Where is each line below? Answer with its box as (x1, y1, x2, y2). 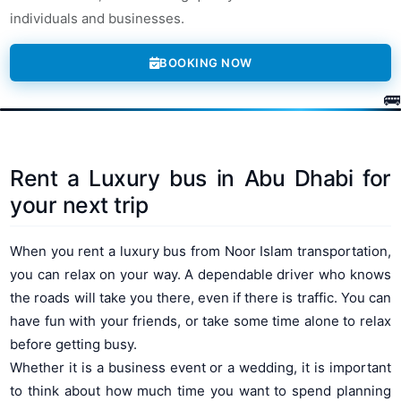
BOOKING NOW (159, 55, 252, 71)
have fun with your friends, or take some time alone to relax (10, 311, 391, 329)
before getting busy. (10, 335, 138, 353)
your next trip (10, 192, 149, 219)
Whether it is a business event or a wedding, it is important (10, 358, 391, 376)
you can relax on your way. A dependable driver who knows (10, 265, 391, 283)
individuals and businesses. (10, 10, 185, 28)
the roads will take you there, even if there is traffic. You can (10, 288, 391, 306)
